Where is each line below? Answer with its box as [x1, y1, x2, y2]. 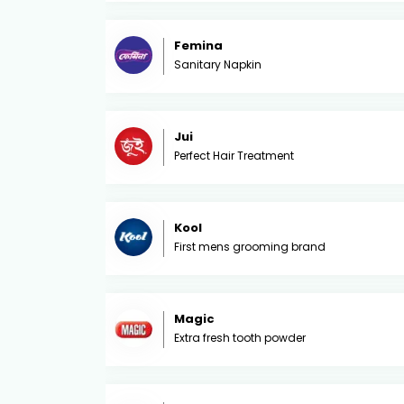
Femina [174, 37, 223, 54]
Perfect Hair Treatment [174, 148, 294, 163]
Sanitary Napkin [174, 57, 262, 72]
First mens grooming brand [174, 239, 326, 254]
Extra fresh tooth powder [174, 330, 306, 345]
